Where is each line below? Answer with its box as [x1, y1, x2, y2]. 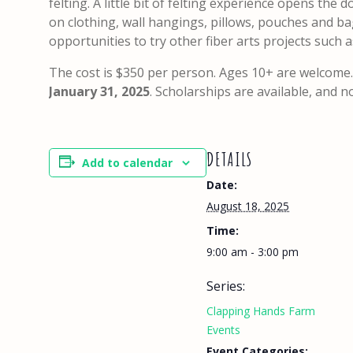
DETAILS [206, 147, 252, 171]
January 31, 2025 [49, 83, 150, 100]
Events [206, 322, 240, 337]
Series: [206, 277, 245, 295]
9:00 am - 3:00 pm [206, 244, 299, 259]
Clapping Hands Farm [206, 303, 315, 318]
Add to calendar [82, 155, 173, 170]
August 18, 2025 [206, 199, 289, 214]
